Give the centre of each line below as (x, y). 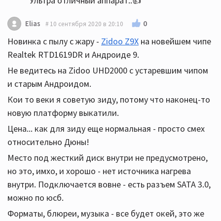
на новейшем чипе (175, 41)
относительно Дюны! (48, 142)
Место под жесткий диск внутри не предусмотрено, (108, 158)
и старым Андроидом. (49, 84)
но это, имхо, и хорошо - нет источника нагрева (99, 171)
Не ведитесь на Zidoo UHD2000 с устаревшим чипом (108, 71)
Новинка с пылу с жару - (54, 41)
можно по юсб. (36, 198)
